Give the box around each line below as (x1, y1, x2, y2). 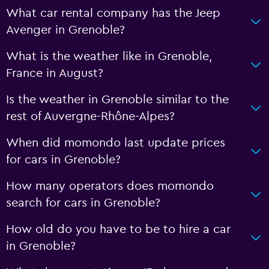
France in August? (6, 67, 103, 79)
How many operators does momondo (6, 180, 214, 192)
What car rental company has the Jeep (6, 7, 220, 19)
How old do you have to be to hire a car (6, 223, 231, 235)
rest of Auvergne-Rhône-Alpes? (6, 110, 175, 122)
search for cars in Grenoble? (6, 196, 160, 209)
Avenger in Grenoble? (6, 23, 125, 36)
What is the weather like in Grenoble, (6, 50, 212, 62)
